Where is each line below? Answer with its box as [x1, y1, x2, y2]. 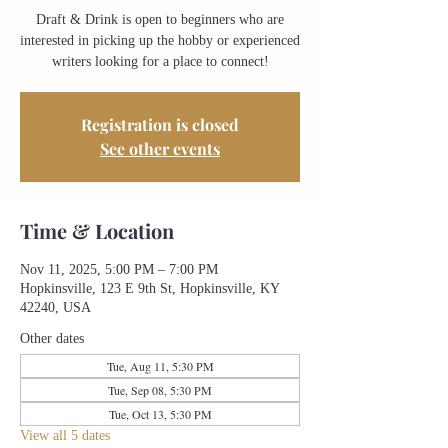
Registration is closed [81, 114, 239, 135]
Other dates [20, 331, 84, 346]
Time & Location [20, 217, 174, 244]
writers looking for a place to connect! [51, 54, 269, 69]
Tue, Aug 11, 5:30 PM [106, 358, 214, 374]
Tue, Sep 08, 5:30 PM [108, 382, 212, 398]
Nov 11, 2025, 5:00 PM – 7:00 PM [20, 262, 218, 277]
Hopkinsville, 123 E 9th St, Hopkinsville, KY [20, 281, 279, 296]
